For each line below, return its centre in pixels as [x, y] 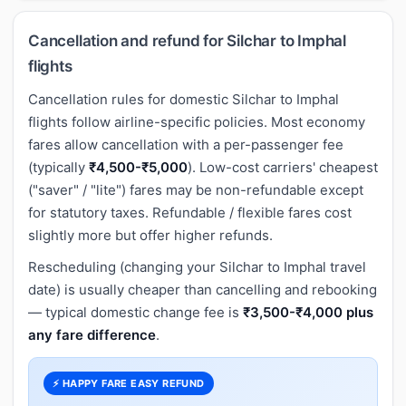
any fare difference [92, 334]
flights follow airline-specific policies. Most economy [197, 121]
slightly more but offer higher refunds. [150, 235]
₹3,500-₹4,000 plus [308, 312]
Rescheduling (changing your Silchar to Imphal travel [197, 266]
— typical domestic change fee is [135, 312]
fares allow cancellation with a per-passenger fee [186, 144]
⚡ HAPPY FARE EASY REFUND [129, 383]
